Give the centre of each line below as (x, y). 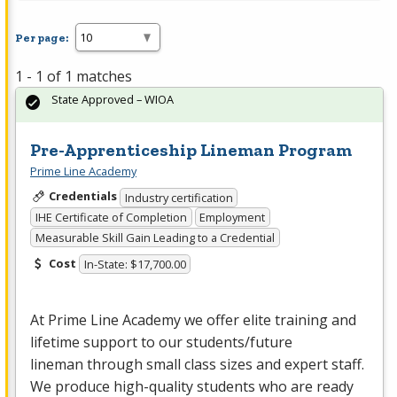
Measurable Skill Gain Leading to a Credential (155, 237)
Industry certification (179, 197)
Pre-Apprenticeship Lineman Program (191, 150)
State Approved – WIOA (113, 99)
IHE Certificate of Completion (111, 218)
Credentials (82, 196)
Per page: (42, 37)
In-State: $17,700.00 (135, 265)
